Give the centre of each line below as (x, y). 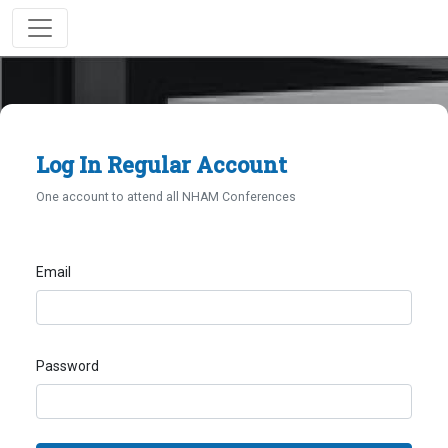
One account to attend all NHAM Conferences (166, 197)
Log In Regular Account (161, 164)
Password (67, 366)
